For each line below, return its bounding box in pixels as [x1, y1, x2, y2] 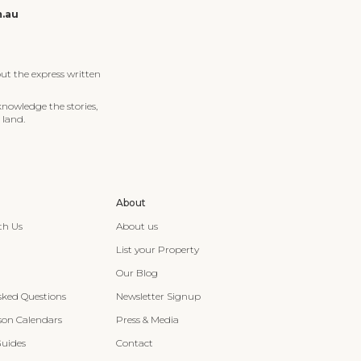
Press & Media [115, 313, 179, 326]
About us [115, 220, 158, 232]
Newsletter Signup [115, 290, 201, 302]
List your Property [115, 243, 199, 255]
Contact [115, 337, 153, 349]
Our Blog [115, 267, 158, 279]
